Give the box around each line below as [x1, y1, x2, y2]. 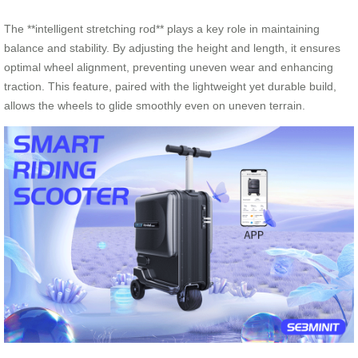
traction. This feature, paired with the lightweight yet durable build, [4, 79, 336, 93]
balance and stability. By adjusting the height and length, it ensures [4, 41, 340, 54]
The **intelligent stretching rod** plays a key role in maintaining [4, 22, 320, 35]
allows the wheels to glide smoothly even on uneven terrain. [4, 98, 305, 112]
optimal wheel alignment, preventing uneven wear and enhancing [4, 60, 333, 74]
